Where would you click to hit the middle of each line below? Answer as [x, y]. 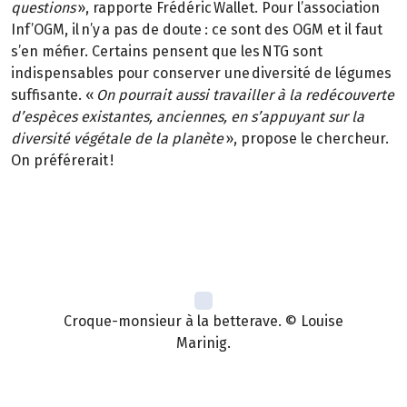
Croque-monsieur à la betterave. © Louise [203, 322]
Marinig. [203, 343]
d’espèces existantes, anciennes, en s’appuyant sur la [188, 117]
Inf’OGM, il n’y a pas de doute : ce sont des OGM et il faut [197, 30]
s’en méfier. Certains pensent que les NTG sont [167, 52]
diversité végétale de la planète [117, 139]
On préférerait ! [62, 161]
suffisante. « [54, 95]
